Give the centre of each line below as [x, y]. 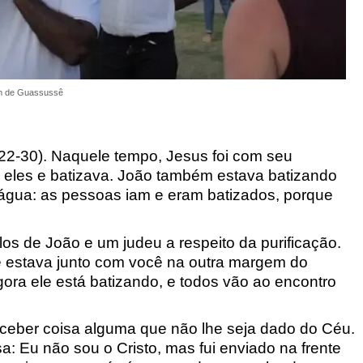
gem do [281, 262]
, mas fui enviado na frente [249, 348]
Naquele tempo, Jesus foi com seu [171, 156]
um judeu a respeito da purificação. [219, 242]
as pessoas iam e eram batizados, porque [186, 195]
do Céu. [327, 329]
